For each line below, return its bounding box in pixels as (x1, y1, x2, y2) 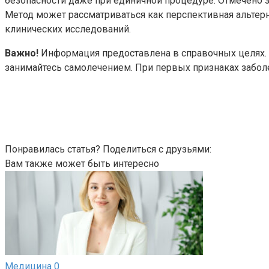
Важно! (5, 47, 38, 59)
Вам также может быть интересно (5, 157, 159, 169)
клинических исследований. (5, 23, 131, 35)
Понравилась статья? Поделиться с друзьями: (5, 143, 211, 155)
